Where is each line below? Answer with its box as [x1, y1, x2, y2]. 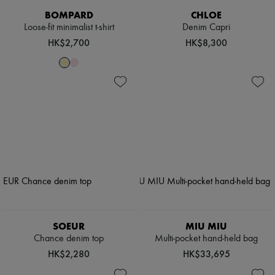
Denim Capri [182, 23, 230, 33]
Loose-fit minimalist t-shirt [23, 23, 114, 33]
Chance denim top [34, 234, 104, 244]
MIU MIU [185, 220, 227, 233]
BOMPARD [44, 9, 93, 21]
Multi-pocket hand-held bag [155, 234, 258, 244]
